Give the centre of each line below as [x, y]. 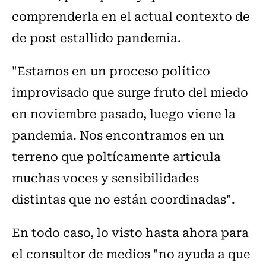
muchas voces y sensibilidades [105, 178]
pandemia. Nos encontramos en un [118, 135]
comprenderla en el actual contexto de [131, 16]
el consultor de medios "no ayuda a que [131, 254]
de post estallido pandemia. [96, 37]
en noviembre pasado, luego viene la [124, 113]
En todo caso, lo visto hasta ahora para [130, 232]
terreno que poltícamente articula [116, 156]
